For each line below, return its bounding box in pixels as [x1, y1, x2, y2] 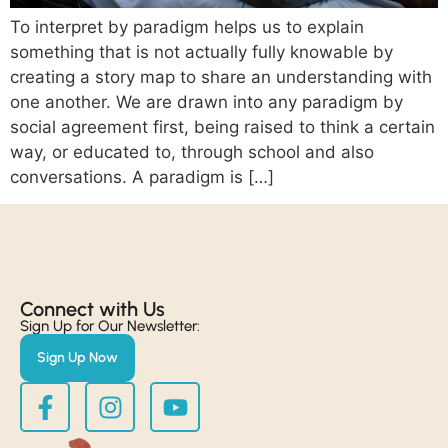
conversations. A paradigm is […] [10, 166, 274, 187]
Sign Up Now [37, 349, 118, 367]
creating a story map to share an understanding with [10, 66, 432, 87]
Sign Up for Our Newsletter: [20, 317, 200, 336]
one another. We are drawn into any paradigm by [10, 91, 403, 112]
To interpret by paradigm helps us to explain [10, 16, 364, 37]
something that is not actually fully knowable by [10, 41, 393, 62]
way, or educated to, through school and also [10, 141, 374, 162]
